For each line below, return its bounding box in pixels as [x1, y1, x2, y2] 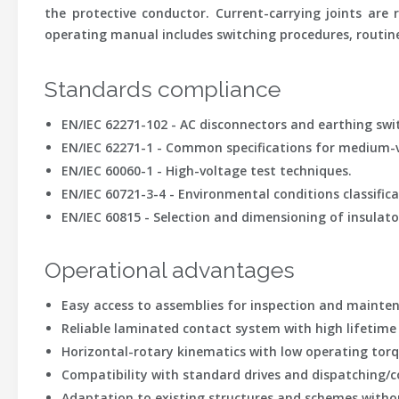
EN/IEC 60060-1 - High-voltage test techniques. [61, 162, 352, 179]
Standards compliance [45, 76, 281, 102]
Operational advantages [45, 256, 295, 283]
